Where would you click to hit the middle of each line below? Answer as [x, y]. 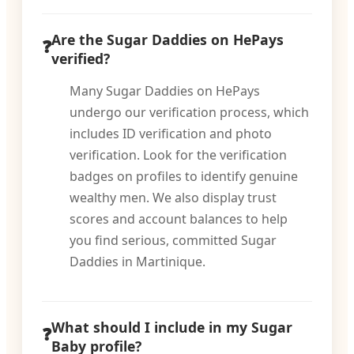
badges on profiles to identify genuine [184, 176]
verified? [81, 58]
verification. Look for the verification [178, 155]
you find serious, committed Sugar [173, 240]
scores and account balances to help [179, 219]
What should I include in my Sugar [172, 327]
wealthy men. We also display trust [173, 198]
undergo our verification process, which [189, 112]
